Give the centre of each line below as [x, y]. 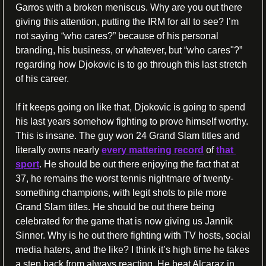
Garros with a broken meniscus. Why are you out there [129, 8]
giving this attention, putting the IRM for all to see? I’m [127, 22]
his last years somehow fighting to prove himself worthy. [132, 122]
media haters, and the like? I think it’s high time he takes [132, 250]
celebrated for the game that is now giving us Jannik [124, 221]
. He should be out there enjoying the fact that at [139, 164]
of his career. [42, 79]
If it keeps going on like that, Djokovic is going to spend [130, 107]
